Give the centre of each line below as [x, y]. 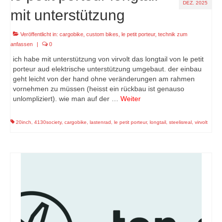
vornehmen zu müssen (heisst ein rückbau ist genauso [99, 88]
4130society [48, 122]
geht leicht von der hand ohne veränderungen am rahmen [104, 79]
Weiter [131, 98]
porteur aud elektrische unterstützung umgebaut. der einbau [107, 69]
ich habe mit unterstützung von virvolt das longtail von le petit [108, 59]
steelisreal [180, 122]
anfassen [22, 44]
